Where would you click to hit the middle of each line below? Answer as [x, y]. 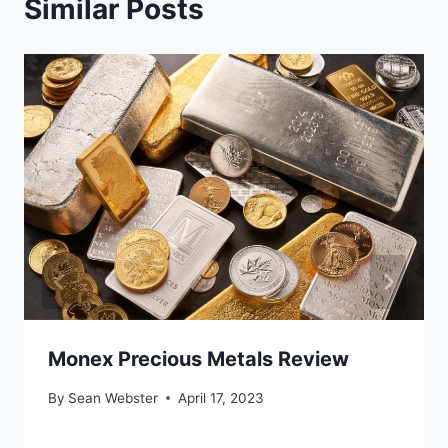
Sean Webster [113, 397]
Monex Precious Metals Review [198, 359]
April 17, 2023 [221, 397]
